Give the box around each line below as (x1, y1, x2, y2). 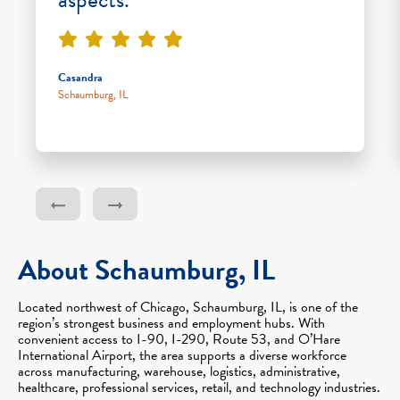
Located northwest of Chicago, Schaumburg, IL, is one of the (18, 296, 358, 318)
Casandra (58, 68, 103, 87)
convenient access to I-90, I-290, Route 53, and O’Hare (18, 328, 340, 350)
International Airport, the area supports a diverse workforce (18, 344, 346, 366)
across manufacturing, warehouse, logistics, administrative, (18, 360, 340, 382)
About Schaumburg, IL (18, 248, 275, 291)
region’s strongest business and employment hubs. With (18, 312, 325, 334)
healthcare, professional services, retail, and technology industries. (18, 376, 380, 398)
